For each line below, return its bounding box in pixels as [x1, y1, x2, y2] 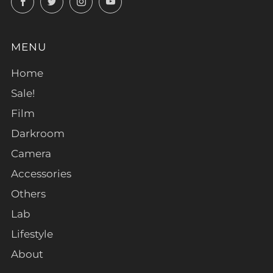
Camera [11, 147, 51, 160]
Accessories [11, 168, 71, 180]
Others [11, 188, 46, 200]
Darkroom [11, 127, 65, 140]
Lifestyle [11, 228, 53, 241]
